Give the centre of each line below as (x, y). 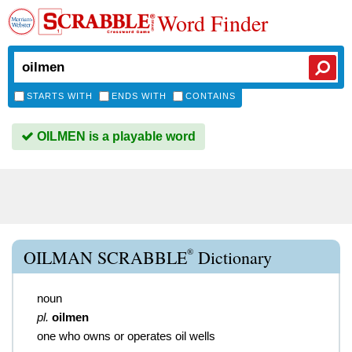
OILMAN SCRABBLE (105, 257)
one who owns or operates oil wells (126, 336)
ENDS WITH (139, 96)
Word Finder (213, 23)
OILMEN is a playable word (115, 136)
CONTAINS (211, 96)
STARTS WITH (60, 96)
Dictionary (233, 257)
